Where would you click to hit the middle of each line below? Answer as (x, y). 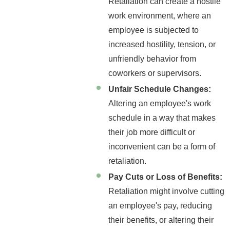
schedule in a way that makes (162, 118)
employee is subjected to (154, 30)
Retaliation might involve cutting (167, 191)
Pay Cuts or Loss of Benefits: (166, 177)
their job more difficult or (152, 132)
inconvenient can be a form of (162, 146)
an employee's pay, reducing (160, 205)
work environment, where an (160, 15)
